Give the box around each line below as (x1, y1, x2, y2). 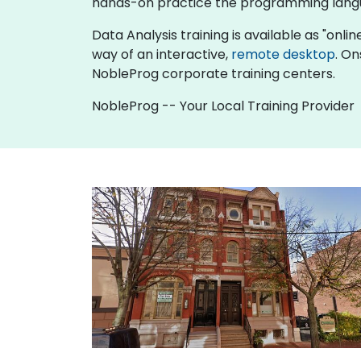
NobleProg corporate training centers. (92, 64, 335, 83)
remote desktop (231, 44, 335, 64)
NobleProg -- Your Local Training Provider (92, 96, 355, 115)
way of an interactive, (92, 44, 231, 64)
